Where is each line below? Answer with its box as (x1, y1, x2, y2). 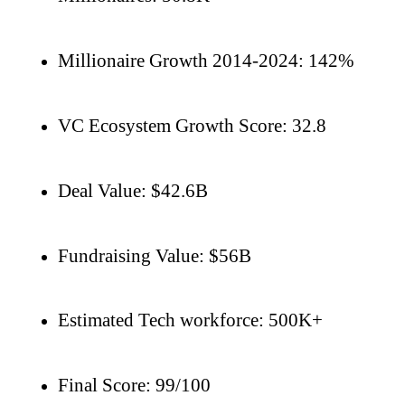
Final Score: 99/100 (58, 374, 211, 396)
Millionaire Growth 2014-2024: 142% (58, 50, 354, 71)
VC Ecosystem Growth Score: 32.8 (58, 115, 326, 137)
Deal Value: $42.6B (58, 179, 208, 201)
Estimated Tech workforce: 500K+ (58, 309, 323, 331)
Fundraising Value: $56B (58, 244, 251, 266)
